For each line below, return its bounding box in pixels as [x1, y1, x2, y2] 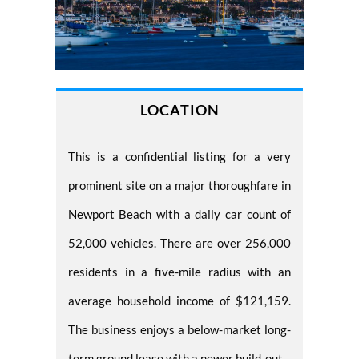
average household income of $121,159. [67, 292, 292, 308]
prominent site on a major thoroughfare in [67, 177, 292, 192]
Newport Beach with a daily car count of [67, 206, 292, 221]
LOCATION [139, 100, 220, 119]
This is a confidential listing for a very [67, 148, 292, 163]
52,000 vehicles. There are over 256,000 [67, 235, 292, 250]
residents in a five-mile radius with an [67, 264, 292, 279]
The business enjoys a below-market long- [67, 321, 292, 337]
